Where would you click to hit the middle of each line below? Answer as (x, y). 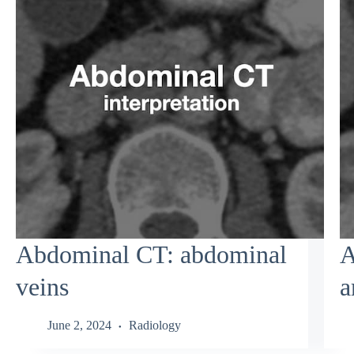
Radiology (155, 326)
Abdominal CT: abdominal (151, 254)
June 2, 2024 (79, 326)
